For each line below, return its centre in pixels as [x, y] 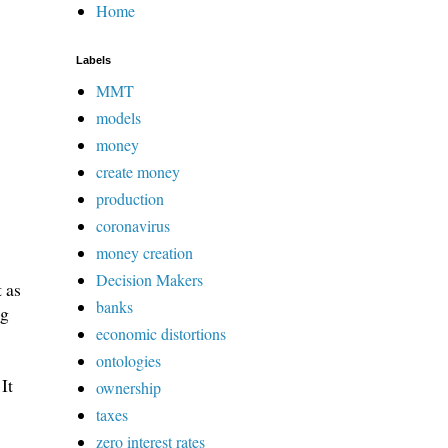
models [118, 117]
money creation [144, 252]
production [130, 198]
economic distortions [161, 333]
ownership [128, 387]
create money [138, 171]
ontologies [128, 360]
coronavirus [133, 225]
